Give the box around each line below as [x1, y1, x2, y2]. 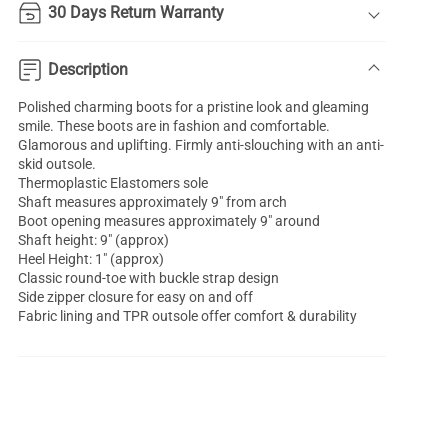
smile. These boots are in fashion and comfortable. [18, 118, 331, 135]
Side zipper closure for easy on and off [18, 289, 254, 306]
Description [48, 60, 129, 80]
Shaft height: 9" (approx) [18, 232, 170, 249]
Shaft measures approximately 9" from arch [18, 194, 288, 211]
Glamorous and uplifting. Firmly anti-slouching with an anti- [18, 137, 385, 154]
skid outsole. [18, 156, 97, 173]
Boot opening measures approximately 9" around [18, 213, 321, 230]
